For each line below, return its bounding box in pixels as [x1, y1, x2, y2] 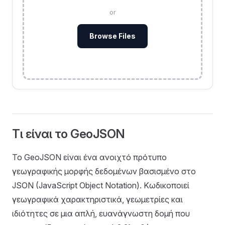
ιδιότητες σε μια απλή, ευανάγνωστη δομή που [12, 208, 190, 218]
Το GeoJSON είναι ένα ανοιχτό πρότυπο [12, 152, 167, 162]
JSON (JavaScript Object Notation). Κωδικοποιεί [12, 180, 189, 190]
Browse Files [89, 32, 136, 40]
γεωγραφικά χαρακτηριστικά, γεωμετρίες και [12, 194, 183, 204]
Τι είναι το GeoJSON [12, 127, 125, 141]
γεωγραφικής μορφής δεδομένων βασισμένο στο [12, 166, 196, 176]
